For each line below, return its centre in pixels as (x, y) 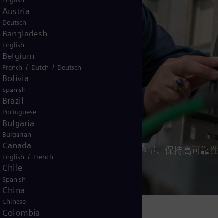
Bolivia (16, 78)
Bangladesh (25, 33)
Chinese (14, 201)
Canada (17, 145)
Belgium (19, 56)
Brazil (13, 100)
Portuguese (19, 112)
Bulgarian (17, 134)
